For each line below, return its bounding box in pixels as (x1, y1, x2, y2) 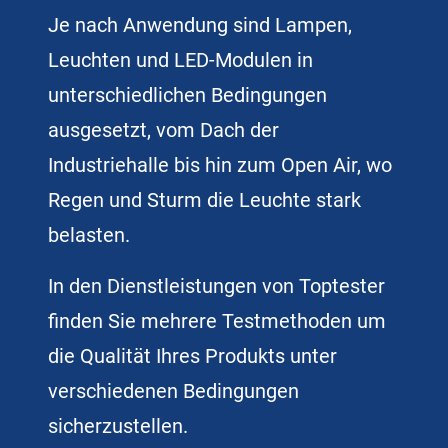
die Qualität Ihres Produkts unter (48, 343, 337, 368)
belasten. (48, 222, 130, 247)
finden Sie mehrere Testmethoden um (48, 308, 386, 333)
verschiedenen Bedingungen (48, 378, 299, 403)
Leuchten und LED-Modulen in (48, 47, 313, 72)
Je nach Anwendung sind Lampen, (48, 12, 352, 37)
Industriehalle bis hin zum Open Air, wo (48, 152, 392, 177)
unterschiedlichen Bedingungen (48, 82, 327, 107)
